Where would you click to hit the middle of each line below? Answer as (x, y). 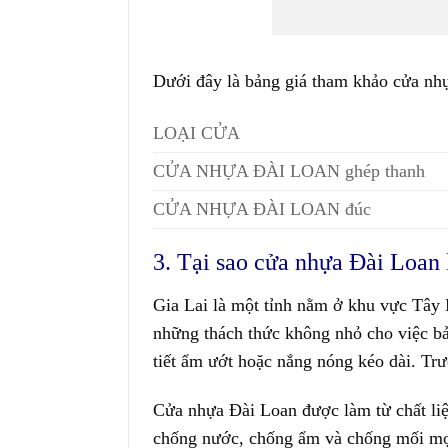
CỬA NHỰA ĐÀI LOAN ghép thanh (288, 171)
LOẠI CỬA (196, 133)
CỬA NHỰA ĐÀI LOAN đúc (261, 209)
